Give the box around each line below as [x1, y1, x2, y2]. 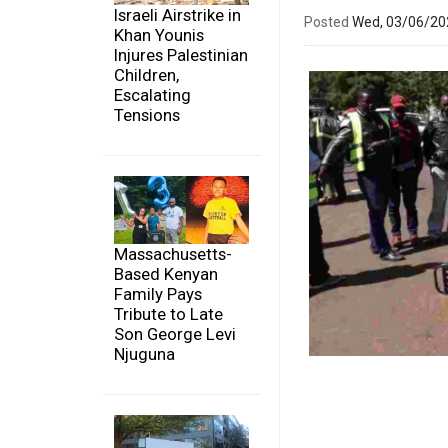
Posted [304, 13, 349, 30]
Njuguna [114, 343, 175, 364]
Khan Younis [114, 25, 204, 46]
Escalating [114, 85, 191, 106]
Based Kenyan [114, 263, 218, 284]
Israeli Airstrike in [114, 5, 241, 26]
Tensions [114, 105, 180, 126]
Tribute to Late [114, 303, 223, 324]
